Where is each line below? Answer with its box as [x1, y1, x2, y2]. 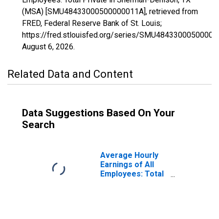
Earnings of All [100, 160, 154, 169]
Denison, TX [100, 197, 145, 206]
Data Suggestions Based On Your [22, 107, 175, 119]
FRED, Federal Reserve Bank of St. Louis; [22, 19, 162, 28]
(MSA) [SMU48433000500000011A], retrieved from [22, 7, 198, 16]
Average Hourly [100, 151, 158, 160]
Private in [100, 178, 136, 188]
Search [22, 119, 55, 131]
